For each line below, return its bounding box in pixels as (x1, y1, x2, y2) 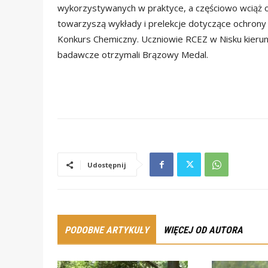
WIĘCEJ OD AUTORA (163, 224, 243, 236)
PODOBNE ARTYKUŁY (65, 224, 149, 236)
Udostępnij (87, 160, 126, 170)
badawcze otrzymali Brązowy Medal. (57, 48, 208, 61)
